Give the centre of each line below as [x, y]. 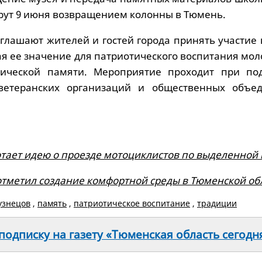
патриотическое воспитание [132, 203]
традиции [217, 203]
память [52, 203]
